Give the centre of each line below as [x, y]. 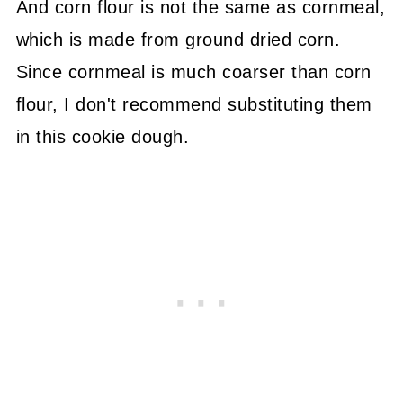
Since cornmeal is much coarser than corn [193, 72]
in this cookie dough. [103, 136]
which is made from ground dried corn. [178, 39]
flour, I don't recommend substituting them [194, 104]
